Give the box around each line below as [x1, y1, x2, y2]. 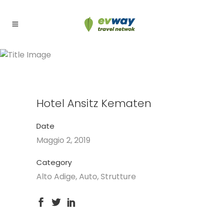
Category [36, 157, 72, 167]
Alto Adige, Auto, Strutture [36, 171, 136, 182]
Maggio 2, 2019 [36, 135, 90, 146]
